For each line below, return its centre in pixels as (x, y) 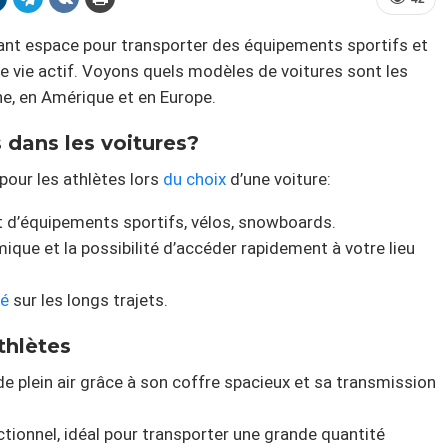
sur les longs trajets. (88, 300)
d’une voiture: (278, 179)
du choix (194, 179)
